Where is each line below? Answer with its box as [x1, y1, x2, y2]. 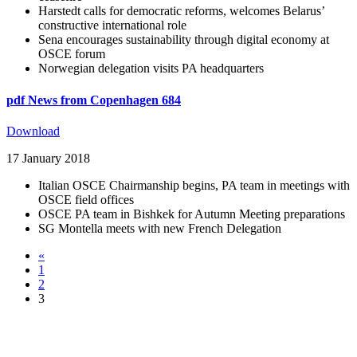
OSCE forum [38, 47, 105, 61]
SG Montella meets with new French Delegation [38, 222, 281, 235]
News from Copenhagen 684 [28, 92, 181, 107]
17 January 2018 [6, 151, 90, 165]
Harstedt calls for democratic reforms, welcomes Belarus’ [38, 4, 324, 18]
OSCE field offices [38, 193, 134, 206]
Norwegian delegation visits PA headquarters [38, 61, 264, 76]
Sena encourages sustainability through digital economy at [38, 33, 329, 47]
